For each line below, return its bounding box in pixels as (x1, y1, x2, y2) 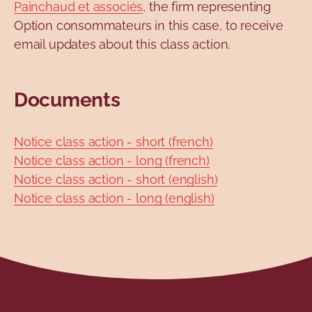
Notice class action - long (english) (14, 191, 214, 206)
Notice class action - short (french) (14, 134, 213, 150)
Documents (14, 88, 120, 112)
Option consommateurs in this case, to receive (14, 18, 283, 33)
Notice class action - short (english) (14, 172, 218, 187)
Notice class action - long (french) (14, 153, 210, 169)
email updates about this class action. (14, 37, 233, 52)
